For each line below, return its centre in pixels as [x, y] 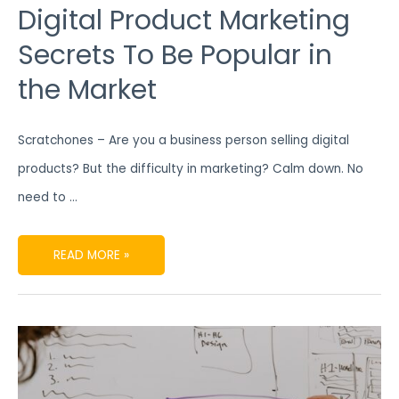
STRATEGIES [87, 388]
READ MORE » [91, 256]
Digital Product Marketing [184, 21]
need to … [48, 198]
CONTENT [81, 365]
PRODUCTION [92, 377]
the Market [87, 90]
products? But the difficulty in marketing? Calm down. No [191, 169]
